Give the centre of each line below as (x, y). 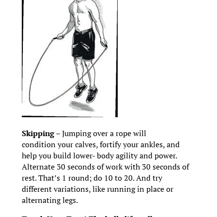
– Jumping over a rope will (100, 133)
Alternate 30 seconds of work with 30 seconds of (105, 166)
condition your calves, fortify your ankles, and (101, 144)
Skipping (38, 133)
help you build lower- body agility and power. (99, 155)
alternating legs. (50, 200)
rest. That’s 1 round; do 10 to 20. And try (92, 178)
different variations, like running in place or (97, 189)
